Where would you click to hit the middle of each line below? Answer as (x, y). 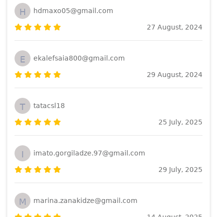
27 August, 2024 (175, 27)
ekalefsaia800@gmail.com (79, 58)
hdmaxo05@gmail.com (73, 11)
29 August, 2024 (175, 74)
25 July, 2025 (180, 122)
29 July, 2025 (180, 169)
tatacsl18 (49, 106)
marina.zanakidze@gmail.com (85, 201)
